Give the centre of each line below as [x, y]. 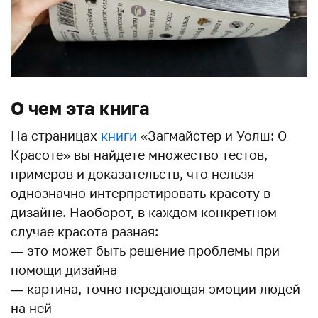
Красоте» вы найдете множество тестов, [139, 154]
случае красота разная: [84, 231]
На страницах [56, 135]
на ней [31, 308]
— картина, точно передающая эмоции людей [155, 289]
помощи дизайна [64, 269]
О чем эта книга [80, 108]
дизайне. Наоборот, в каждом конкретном [144, 212]
